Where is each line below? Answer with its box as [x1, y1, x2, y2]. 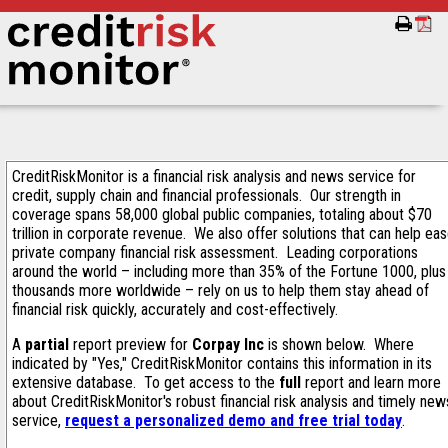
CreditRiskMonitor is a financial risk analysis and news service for [12, 167, 416, 186]
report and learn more [301, 373, 441, 392]
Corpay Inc [192, 335, 264, 354]
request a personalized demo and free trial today [65, 411, 402, 430]
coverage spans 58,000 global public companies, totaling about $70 [12, 205, 432, 224]
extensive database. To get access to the [12, 373, 279, 392]
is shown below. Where [264, 335, 414, 354]
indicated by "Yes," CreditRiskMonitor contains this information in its [12, 354, 432, 373]
